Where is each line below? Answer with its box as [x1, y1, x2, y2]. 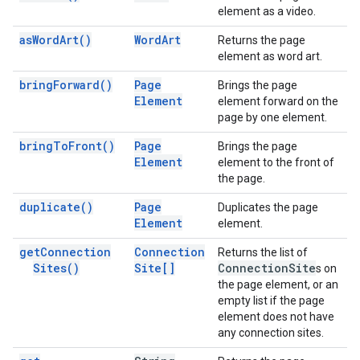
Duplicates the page [218, 201, 318, 214]
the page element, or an [218, 278, 338, 291]
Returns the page [218, 34, 305, 47]
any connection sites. [218, 326, 324, 339]
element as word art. [218, 50, 322, 63]
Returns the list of [218, 246, 308, 259]
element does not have [218, 310, 334, 323]
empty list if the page [218, 294, 325, 307]
